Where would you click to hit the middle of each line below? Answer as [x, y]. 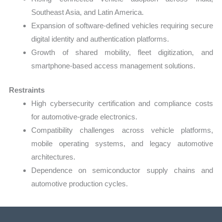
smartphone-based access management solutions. [113, 65]
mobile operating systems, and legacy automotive [122, 144]
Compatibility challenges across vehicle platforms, [122, 130]
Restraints [27, 90]
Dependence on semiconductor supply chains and [122, 170]
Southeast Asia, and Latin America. [88, 12]
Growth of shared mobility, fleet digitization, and [122, 52]
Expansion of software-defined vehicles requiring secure [122, 25]
